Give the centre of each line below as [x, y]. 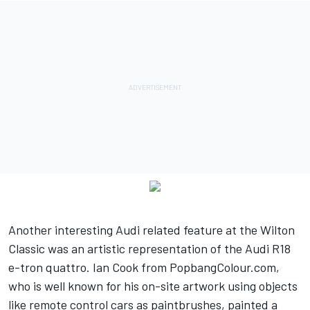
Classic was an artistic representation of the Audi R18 [149, 248]
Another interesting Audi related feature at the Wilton [152, 229]
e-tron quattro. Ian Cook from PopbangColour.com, [144, 267]
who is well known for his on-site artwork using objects [153, 285]
